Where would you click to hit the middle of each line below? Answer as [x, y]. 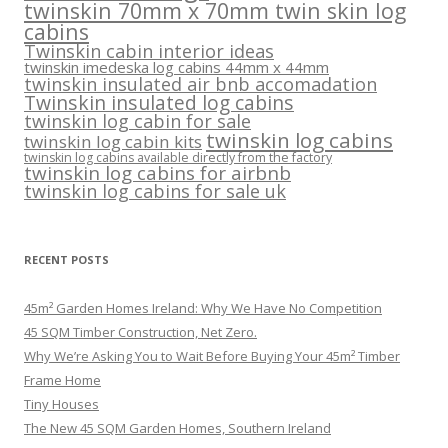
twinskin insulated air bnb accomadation [200, 84]
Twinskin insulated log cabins [159, 103]
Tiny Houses [61, 404]
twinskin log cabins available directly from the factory [178, 158]
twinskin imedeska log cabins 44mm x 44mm [176, 67]
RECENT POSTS [66, 260]
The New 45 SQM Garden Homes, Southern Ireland [177, 428]
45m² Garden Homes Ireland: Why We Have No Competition [203, 308]
